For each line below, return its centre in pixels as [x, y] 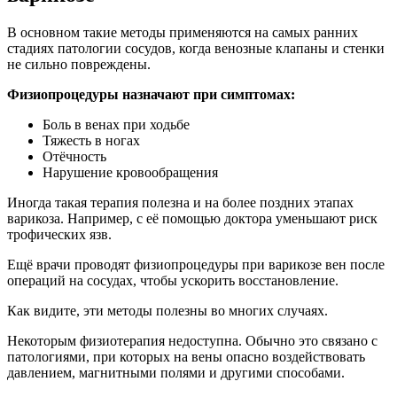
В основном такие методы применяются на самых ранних [183, 32]
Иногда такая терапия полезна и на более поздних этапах [180, 202]
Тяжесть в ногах [91, 140]
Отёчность [74, 156]
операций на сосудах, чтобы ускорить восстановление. [173, 280]
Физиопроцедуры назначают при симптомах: [151, 94]
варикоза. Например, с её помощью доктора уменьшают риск [192, 218]
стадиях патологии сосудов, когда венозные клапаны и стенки [196, 48]
